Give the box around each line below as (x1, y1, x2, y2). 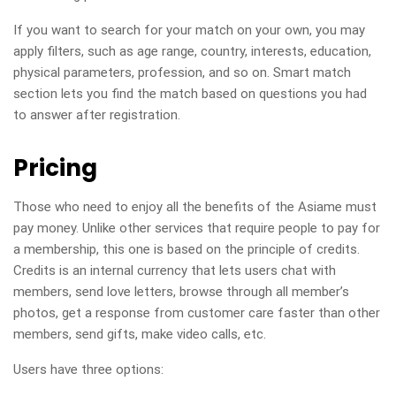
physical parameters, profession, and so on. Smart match (13, 64, 351, 80)
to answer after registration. (13, 106, 180, 123)
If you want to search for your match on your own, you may (13, 21, 365, 38)
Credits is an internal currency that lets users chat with (13, 262, 336, 278)
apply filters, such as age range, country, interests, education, (13, 42, 371, 59)
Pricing (13, 151, 97, 184)
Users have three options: (13, 361, 164, 377)
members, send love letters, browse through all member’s (13, 283, 349, 300)
